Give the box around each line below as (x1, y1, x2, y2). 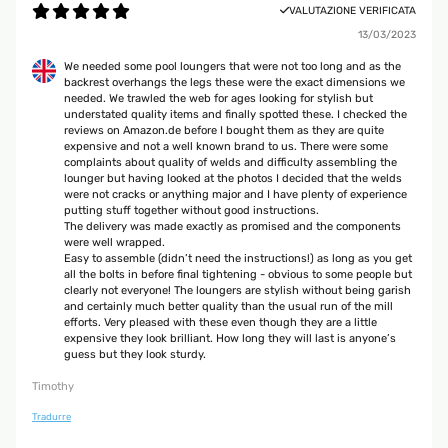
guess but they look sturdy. (64, 348, 206, 362)
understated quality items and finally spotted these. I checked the (64, 108, 407, 122)
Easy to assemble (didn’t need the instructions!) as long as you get (64, 252, 412, 266)
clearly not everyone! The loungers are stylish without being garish (64, 284, 411, 298)
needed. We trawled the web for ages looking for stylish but (64, 92, 373, 106)
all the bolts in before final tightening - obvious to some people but (64, 268, 412, 282)
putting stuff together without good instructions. (64, 204, 319, 218)
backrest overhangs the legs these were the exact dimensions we (64, 76, 405, 90)
